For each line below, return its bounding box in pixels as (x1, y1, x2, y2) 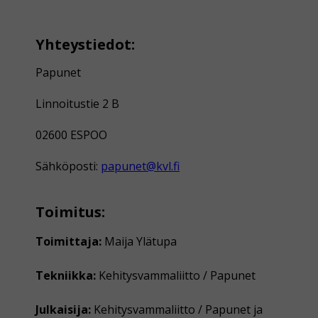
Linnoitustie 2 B (35, 95, 119, 111)
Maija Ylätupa (102, 233, 177, 249)
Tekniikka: (35, 267, 96, 283)
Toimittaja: (35, 233, 102, 249)
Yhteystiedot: (35, 34, 135, 54)
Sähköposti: (35, 158, 101, 174)
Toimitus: (35, 202, 105, 221)
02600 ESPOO (35, 126, 107, 143)
